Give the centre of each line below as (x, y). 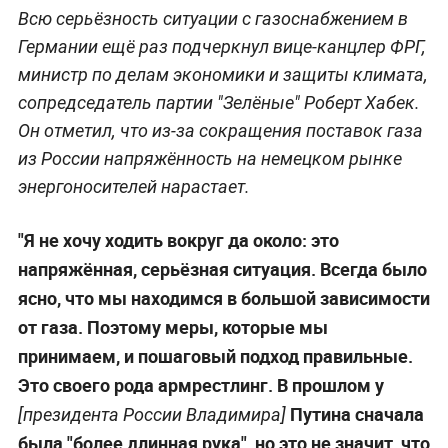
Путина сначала (354, 414)
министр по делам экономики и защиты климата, (222, 75)
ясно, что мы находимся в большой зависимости (223, 298)
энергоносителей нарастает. (133, 187)
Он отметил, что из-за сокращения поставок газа (220, 131)
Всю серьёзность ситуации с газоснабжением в (212, 19)
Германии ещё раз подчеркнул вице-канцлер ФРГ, (221, 47)
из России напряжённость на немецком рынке (209, 159)
